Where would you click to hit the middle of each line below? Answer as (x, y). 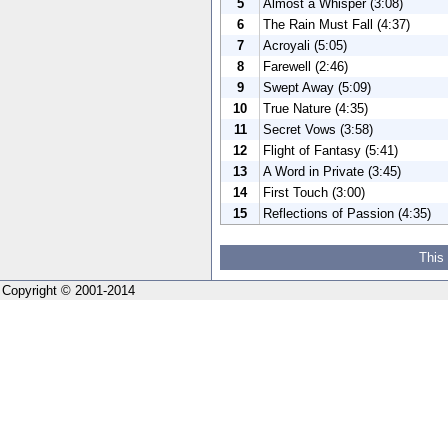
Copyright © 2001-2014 (68, 290)
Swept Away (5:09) (317, 87)
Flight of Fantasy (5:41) (330, 150)
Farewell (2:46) (305, 66)
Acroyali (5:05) (305, 45)
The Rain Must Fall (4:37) (336, 24)
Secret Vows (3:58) (318, 129)
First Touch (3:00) (314, 192)
